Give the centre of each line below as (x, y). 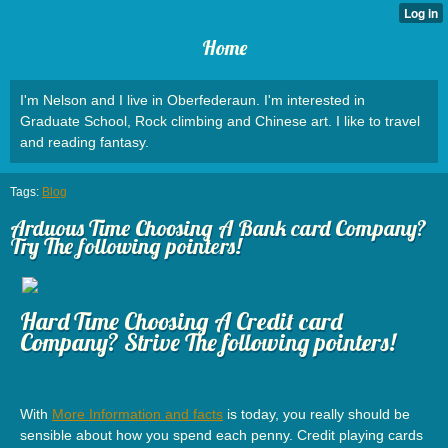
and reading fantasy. (84, 142)
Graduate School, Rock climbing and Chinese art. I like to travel (220, 121)
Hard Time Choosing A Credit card (181, 320)
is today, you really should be (316, 413)
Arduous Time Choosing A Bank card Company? (218, 228)
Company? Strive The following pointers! (208, 341)
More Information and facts (137, 413)
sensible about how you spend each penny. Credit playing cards (221, 434)
